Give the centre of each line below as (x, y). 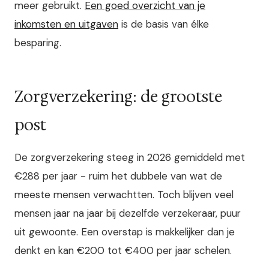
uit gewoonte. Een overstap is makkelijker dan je (125, 232)
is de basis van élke (164, 24)
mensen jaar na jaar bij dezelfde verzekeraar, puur (128, 213)
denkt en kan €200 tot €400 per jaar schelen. (123, 251)
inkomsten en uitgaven (66, 24)
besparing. (38, 42)
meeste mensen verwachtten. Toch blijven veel (124, 195)
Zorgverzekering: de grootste (118, 96)
